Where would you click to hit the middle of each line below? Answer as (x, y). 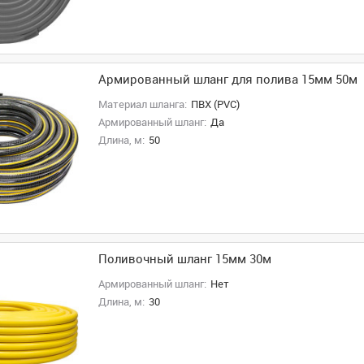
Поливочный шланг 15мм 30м (184, 259)
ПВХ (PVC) (215, 104)
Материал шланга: (142, 104)
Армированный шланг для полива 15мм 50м (227, 80)
